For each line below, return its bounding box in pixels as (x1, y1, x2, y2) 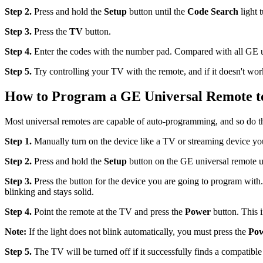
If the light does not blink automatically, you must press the (26, 227, 248, 237)
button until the (127, 6, 187, 17)
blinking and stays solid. (5, 187, 94, 197)
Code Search (187, 6, 238, 17)
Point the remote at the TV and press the (32, 207, 185, 217)
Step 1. (5, 136, 32, 146)
